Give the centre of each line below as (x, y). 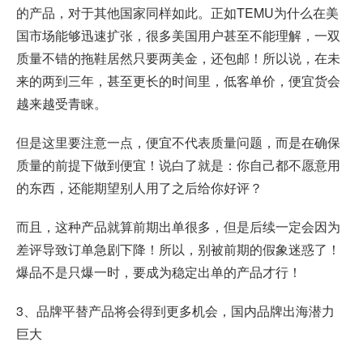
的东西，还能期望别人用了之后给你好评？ (139, 187)
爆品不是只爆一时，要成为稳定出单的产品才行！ (159, 271)
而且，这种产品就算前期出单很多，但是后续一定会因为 (178, 226)
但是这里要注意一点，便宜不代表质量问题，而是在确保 (178, 142)
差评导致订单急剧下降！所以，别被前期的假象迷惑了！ (178, 249)
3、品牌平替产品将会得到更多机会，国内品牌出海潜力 (175, 310)
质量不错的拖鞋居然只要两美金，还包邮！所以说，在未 (178, 58)
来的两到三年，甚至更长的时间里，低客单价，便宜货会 (178, 80)
